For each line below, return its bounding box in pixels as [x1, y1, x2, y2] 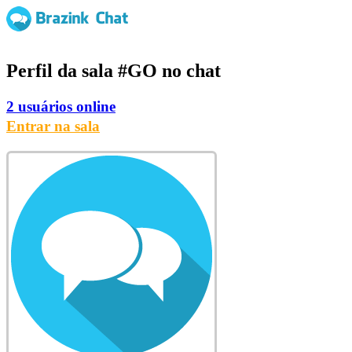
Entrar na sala [6, 117, 100, 134]
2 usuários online [6, 97, 115, 115]
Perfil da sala [6, 60, 118, 81]
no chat [157, 60, 221, 81]
